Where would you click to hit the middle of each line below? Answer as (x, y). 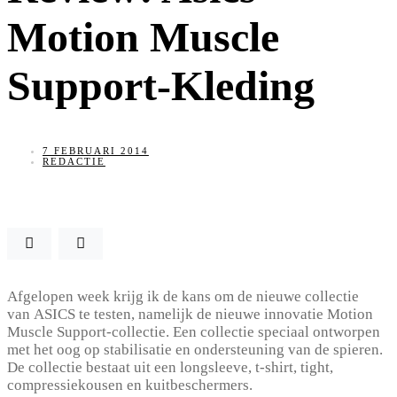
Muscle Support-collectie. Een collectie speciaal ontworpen (194, 331)
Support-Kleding (161, 85)
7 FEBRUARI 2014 (96, 150)
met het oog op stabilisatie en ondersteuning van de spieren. (195, 349)
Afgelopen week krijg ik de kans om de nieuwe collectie (183, 296)
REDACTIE (74, 161)
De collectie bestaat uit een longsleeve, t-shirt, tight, (170, 367)
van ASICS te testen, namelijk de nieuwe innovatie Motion (190, 314)
